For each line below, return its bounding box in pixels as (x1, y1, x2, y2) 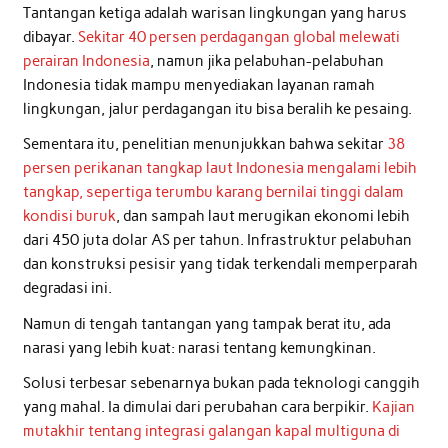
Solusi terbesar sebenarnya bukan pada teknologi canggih (22, 374, 420, 393)
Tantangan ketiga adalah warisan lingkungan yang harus (22, 4, 407, 23)
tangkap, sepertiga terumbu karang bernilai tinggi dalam (22, 183, 404, 202)
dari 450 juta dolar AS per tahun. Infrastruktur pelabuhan (22, 231, 412, 250)
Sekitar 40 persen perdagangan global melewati (77, 28, 400, 47)
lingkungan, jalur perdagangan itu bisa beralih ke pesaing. (22, 100, 412, 119)
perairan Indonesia (22, 52, 150, 71)
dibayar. (22, 28, 78, 47)
